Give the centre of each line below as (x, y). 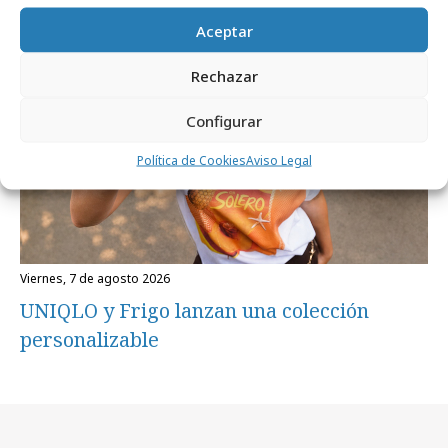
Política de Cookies (191, 160)
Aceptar (224, 30)
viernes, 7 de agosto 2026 (98, 278)
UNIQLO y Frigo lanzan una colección (194, 310)
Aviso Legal (278, 160)
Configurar (224, 120)
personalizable (89, 339)
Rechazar (224, 75)
